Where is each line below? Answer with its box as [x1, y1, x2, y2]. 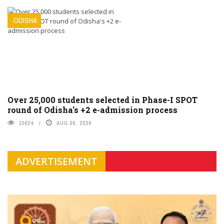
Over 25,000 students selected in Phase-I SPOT [7, 94, 197, 105]
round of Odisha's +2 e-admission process [7, 104, 177, 115]
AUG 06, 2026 [56, 119, 92, 126]
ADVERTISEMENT [15, 154, 97, 168]
